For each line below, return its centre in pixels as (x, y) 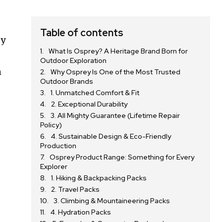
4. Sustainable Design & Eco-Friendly (111, 136)
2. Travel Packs (76, 189)
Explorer (54, 166)
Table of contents (82, 32)
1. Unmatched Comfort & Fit (95, 92)
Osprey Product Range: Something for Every (122, 157)
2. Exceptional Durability (89, 104)
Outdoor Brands (67, 81)
